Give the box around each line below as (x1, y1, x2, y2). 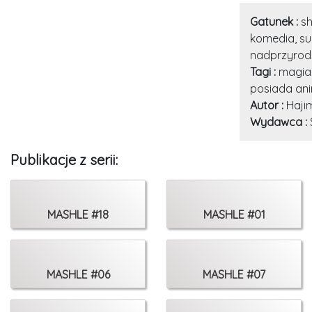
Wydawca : (249, 115, 310, 129)
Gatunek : (249, 15, 301, 29)
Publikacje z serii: (10, 151, 118, 169)
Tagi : (249, 65, 279, 79)
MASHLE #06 (46, 267, 110, 281)
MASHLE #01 (203, 208, 265, 221)
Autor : (249, 98, 286, 112)
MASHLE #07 (203, 267, 265, 281)
